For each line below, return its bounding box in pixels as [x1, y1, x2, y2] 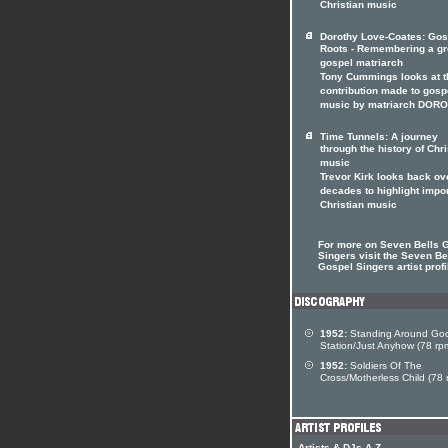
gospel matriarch [320, 57, 403, 71]
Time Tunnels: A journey [320, 131, 438, 142]
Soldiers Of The [347, 360, 422, 371]
